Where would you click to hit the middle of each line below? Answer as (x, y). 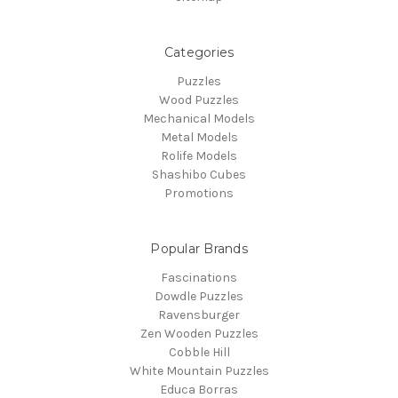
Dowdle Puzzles (199, 296)
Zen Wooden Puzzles (199, 333)
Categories (199, 53)
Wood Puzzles (199, 100)
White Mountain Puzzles (199, 370)
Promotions (199, 193)
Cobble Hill (199, 352)
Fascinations (199, 277)
